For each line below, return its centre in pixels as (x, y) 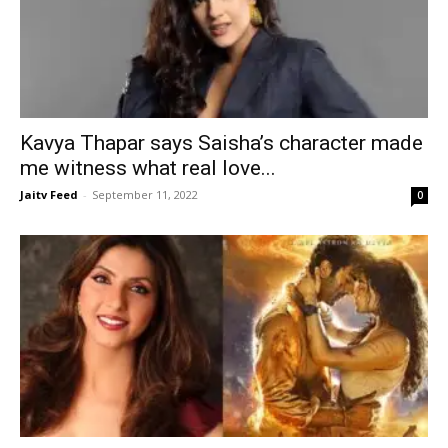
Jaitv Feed (49, 195)
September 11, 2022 (145, 195)
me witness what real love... (148, 168)
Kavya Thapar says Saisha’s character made (221, 143)
